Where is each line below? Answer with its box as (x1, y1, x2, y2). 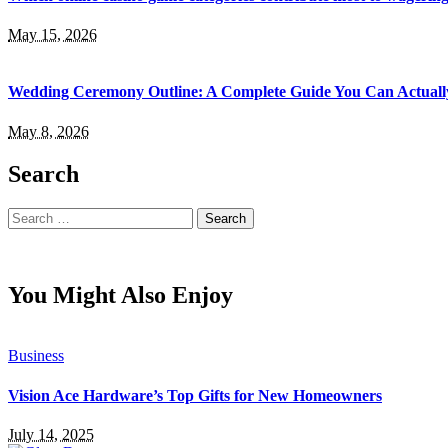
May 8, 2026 (8, 122, 89, 140)
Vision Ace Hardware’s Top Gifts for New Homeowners (8, 386, 382, 404)
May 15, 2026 (8, 26, 97, 44)
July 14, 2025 (8, 425, 94, 443)
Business (8, 347, 64, 365)
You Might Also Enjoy (8, 282, 233, 309)
